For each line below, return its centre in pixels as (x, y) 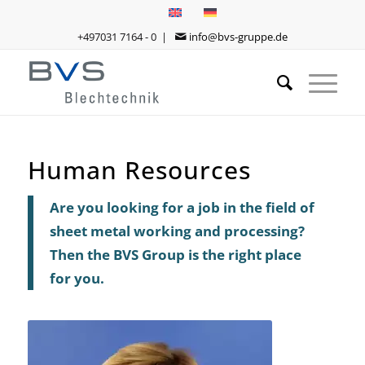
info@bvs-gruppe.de (238, 37)
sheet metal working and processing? (177, 231)
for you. (77, 278)
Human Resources (139, 170)
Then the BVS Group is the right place (175, 254)
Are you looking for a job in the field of (182, 207)
